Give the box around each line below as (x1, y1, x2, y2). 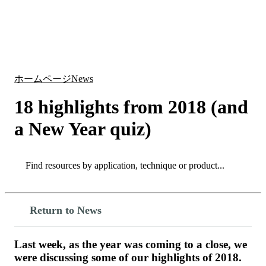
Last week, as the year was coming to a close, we (14, 237, 247, 251)
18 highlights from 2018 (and (14, 96, 248, 118)
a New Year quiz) (14, 118, 151, 140)
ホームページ (14, 74, 71, 84)
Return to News (30, 204, 102, 216)
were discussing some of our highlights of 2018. (14, 251, 245, 264)
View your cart (201, 34, 257, 45)
